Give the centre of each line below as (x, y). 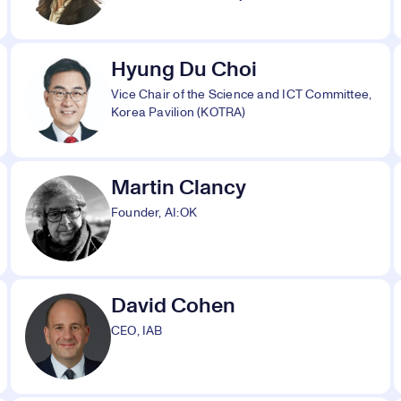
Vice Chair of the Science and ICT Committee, (242, 95)
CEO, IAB (137, 331)
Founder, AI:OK (154, 213)
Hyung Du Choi (184, 70)
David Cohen (173, 306)
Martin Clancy (179, 188)
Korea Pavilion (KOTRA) (179, 113)
